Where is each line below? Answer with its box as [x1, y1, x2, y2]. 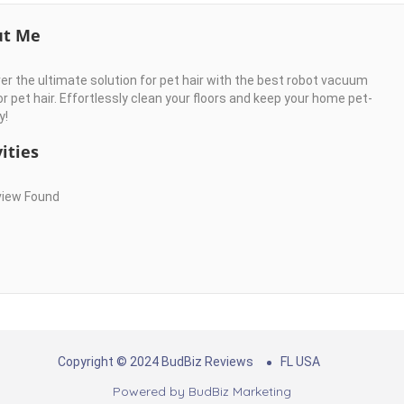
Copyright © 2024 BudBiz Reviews [57, 354, 253, 369]
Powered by [113, 383, 188, 399]
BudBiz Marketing [188, 383, 291, 399]
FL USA [280, 354, 320, 369]
